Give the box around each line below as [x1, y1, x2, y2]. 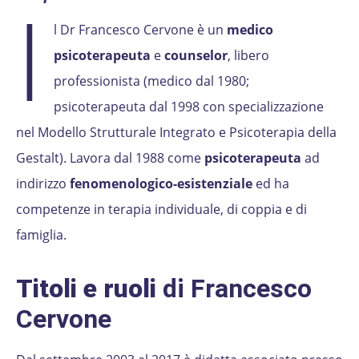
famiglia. [16, 225, 67, 244]
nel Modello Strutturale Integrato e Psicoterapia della [16, 123, 337, 141]
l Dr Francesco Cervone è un [54, 20, 228, 38]
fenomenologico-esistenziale [70, 174, 252, 192]
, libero [228, 46, 270, 64]
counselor [164, 46, 228, 64]
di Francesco [156, 272, 312, 304]
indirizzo [16, 174, 70, 192]
